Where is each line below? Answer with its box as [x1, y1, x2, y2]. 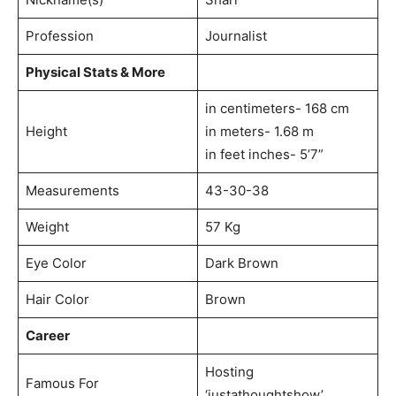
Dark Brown [204, 254, 278, 271]
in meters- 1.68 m [204, 122, 314, 140]
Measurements [25, 181, 119, 199]
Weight [25, 217, 69, 235]
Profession [25, 27, 94, 44]
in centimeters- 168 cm [204, 99, 349, 117]
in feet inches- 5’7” [204, 145, 324, 163]
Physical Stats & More [25, 63, 165, 80]
